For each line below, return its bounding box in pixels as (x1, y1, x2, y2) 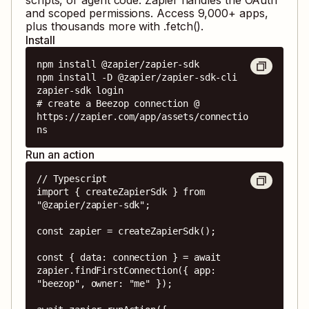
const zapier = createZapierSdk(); (37, 225, 216, 237)
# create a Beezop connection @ (37, 97, 199, 109)
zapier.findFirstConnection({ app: (37, 264, 216, 276)
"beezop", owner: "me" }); (37, 277, 172, 289)
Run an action (26, 147, 94, 161)
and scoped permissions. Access (26, 6, 195, 20)
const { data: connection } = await (37, 251, 221, 263)
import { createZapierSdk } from (37, 186, 205, 197)
